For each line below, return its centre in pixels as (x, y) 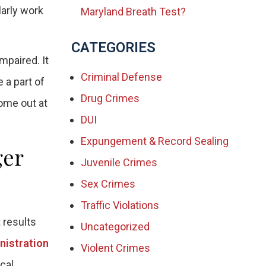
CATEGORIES (113, 47)
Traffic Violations (120, 205)
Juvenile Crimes (119, 162)
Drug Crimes (110, 98)
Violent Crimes (115, 248)
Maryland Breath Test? (133, 12)
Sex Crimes (108, 184)
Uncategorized (115, 227)
